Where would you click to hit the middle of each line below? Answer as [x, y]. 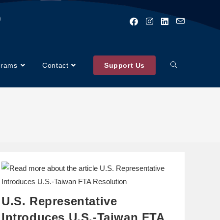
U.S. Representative [59, 201]
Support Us [124, 65]
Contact [55, 65]
